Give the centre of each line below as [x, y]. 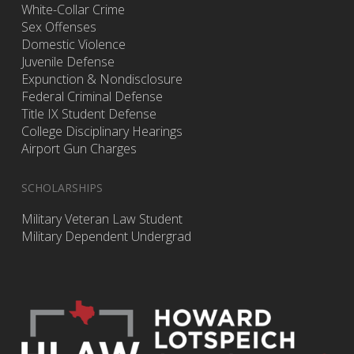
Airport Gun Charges [79, 149]
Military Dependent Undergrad [106, 237]
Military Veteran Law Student [102, 219]
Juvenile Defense [68, 62]
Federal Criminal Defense [92, 97]
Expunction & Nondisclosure [102, 79]
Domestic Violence [73, 45]
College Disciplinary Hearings [102, 132]
